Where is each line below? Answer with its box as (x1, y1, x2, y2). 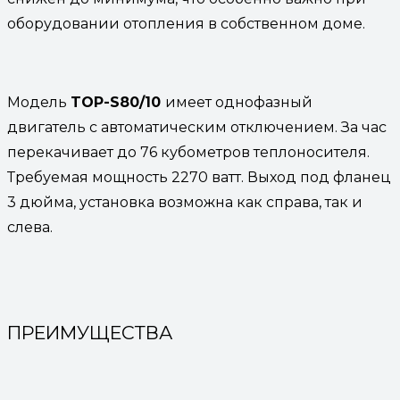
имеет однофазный (165, 93, 312, 111)
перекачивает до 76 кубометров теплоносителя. (7, 143, 370, 161)
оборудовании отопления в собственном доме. (7, 14, 369, 32)
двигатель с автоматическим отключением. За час (7, 118, 387, 136)
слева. (7, 218, 56, 236)
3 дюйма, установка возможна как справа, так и (7, 193, 362, 211)
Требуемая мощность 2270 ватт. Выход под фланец (7, 168, 391, 186)
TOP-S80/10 (71, 93, 165, 111)
